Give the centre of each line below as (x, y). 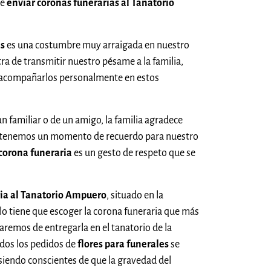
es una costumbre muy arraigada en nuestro (97, 45)
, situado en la (135, 195)
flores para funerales (123, 244)
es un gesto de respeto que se (134, 153)
